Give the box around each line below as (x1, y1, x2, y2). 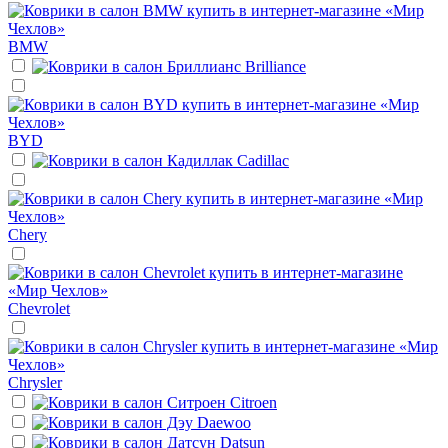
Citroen (230, 393, 277, 411)
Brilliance (245, 57, 306, 75)
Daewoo (197, 413, 251, 431)
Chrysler (8, 373, 62, 391)
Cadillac (237, 151, 289, 169)
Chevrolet (8, 299, 70, 317)
